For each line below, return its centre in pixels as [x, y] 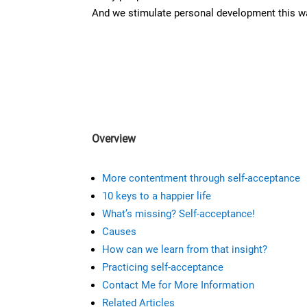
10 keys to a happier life [157, 196]
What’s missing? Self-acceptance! [179, 214]
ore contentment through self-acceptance [206, 179]
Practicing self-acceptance [163, 268]
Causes [120, 232]
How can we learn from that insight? [185, 250]
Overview [114, 139]
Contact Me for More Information [179, 285]
